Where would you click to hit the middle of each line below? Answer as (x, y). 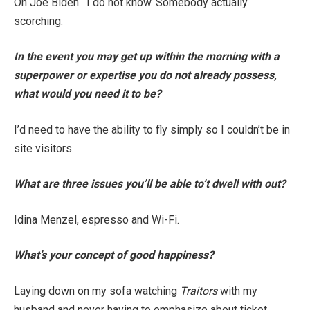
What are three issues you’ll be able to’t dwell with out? (151, 184)
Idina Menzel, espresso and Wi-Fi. (97, 219)
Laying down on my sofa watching (97, 291)
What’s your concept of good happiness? (114, 255)
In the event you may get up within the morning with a (147, 57)
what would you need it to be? (88, 94)
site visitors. (45, 148)
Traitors (199, 291)
